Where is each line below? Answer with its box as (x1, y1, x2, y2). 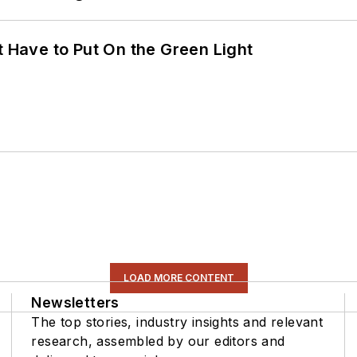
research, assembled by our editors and (31, 333, 285, 350)
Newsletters (31, 294, 120, 312)
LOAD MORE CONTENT (123, 272, 234, 284)
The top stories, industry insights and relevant (31, 314, 324, 331)
